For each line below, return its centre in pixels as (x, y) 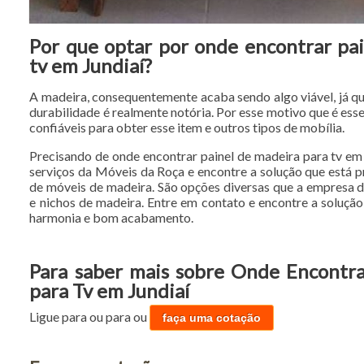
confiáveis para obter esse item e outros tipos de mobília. (187, 128)
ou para (112, 317)
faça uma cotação (212, 318)
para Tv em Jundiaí (110, 291)
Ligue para (60, 317)
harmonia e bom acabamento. (112, 218)
